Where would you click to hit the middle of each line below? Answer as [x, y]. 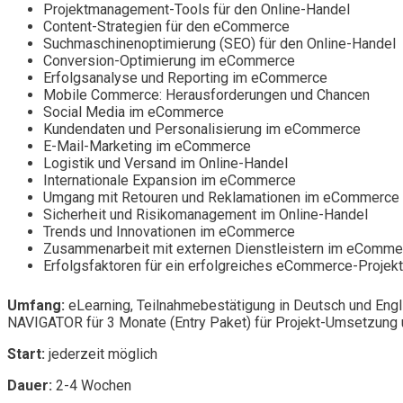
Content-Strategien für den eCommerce [166, 27]
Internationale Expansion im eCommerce [170, 181]
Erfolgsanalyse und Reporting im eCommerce [185, 78]
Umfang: [36, 306]
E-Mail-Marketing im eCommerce [147, 147]
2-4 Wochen [94, 386]
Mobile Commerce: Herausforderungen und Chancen [206, 95]
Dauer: [31, 386]
